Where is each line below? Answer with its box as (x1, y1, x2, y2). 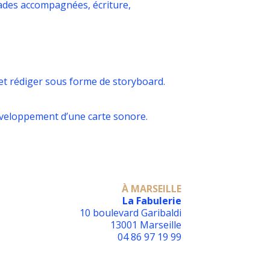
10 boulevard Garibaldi (80, 206, 181, 219)
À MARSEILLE (122, 182, 181, 195)
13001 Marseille (110, 218, 181, 231)
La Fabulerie (122, 194, 181, 207)
